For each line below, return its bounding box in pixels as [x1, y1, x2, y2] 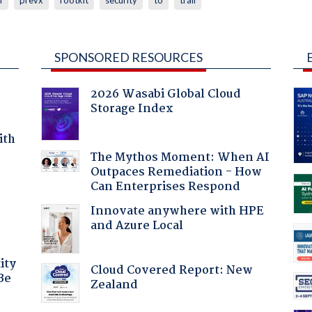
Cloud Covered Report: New [90, 260, 253, 280]
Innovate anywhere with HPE [90, 201, 264, 221]
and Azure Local [90, 216, 183, 235]
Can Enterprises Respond [90, 177, 240, 196]
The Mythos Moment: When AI [90, 148, 270, 167]
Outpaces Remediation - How [90, 162, 262, 182]
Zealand [90, 275, 138, 295]
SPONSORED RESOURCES [54, 49, 203, 65]
